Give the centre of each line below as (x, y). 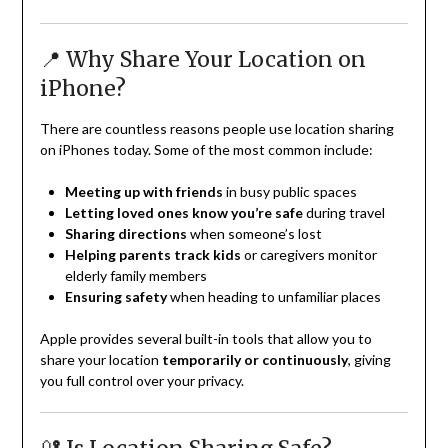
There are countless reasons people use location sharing (216, 129)
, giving (369, 360)
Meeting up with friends (143, 192)
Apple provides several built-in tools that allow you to (205, 339)
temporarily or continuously (254, 360)
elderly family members (135, 276)
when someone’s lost (254, 234)
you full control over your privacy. (141, 381)
